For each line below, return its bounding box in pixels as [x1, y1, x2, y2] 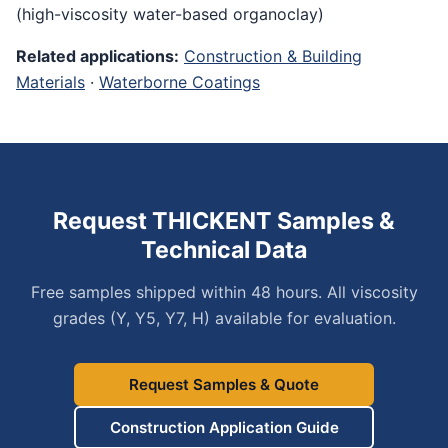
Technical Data [141, 235, 307, 264]
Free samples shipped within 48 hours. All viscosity [30, 281, 418, 302]
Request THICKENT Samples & [53, 206, 395, 235]
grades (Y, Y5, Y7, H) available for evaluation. [52, 307, 396, 328]
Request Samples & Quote [129, 374, 319, 394]
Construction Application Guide [109, 417, 339, 437]
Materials [16, 71, 85, 92]
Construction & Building [184, 45, 362, 66]
